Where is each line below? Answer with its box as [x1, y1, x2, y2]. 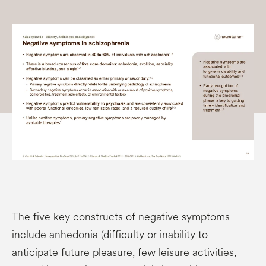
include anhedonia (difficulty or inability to [12, 226, 208, 242]
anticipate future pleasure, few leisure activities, [12, 244, 236, 260]
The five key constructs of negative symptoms [12, 208, 230, 224]
